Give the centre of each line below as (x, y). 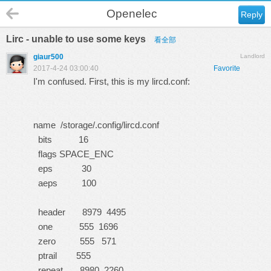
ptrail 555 (62, 256)
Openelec (132, 14)
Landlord (253, 56)
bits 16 (61, 139)
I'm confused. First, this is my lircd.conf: (112, 81)
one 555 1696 (76, 227)
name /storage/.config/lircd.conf (96, 125)
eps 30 (62, 168)
